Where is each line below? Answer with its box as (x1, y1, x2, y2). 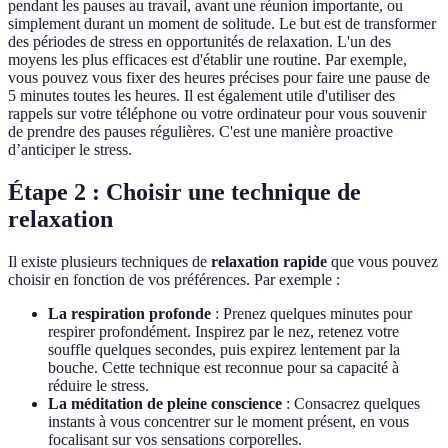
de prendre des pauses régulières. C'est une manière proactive (8, 123, 393, 141)
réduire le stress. (48, 377, 149, 395)
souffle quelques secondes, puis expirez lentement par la (48, 341, 400, 359)
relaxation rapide (211, 253, 327, 271)
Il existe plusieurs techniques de (8, 253, 211, 271)
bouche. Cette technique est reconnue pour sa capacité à (48, 359, 399, 377)
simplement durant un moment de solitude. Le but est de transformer (8, 15, 436, 33)
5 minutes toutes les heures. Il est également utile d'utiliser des (8, 87, 395, 105)
